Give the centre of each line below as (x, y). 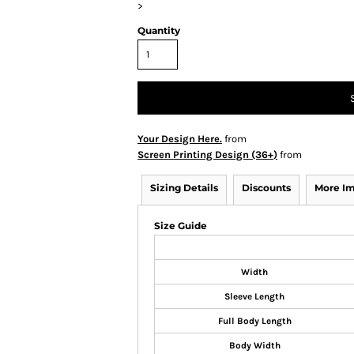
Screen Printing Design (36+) (207, 154)
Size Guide (181, 226)
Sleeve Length (254, 296)
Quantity (159, 30)
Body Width (254, 345)
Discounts (266, 188)
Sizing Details (184, 188)
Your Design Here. (180, 139)
